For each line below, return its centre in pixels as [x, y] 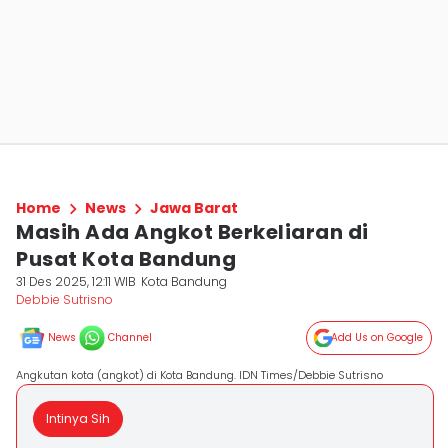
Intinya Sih [78, 418]
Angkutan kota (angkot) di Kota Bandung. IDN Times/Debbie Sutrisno [199, 375]
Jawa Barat [194, 208]
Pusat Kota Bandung [126, 259]
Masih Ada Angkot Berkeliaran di [192, 232]
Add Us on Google [377, 337]
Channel [130, 337]
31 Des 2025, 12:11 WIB [76, 281]
